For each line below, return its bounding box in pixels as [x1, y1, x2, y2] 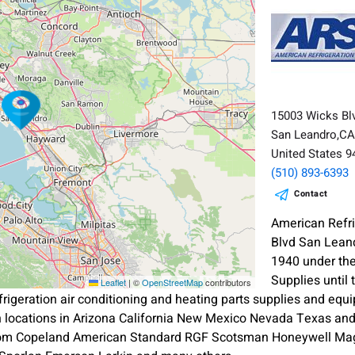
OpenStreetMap [142, 275, 204, 288]
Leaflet [98, 275, 127, 288]
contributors [203, 275, 252, 288]
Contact [294, 186, 328, 200]
